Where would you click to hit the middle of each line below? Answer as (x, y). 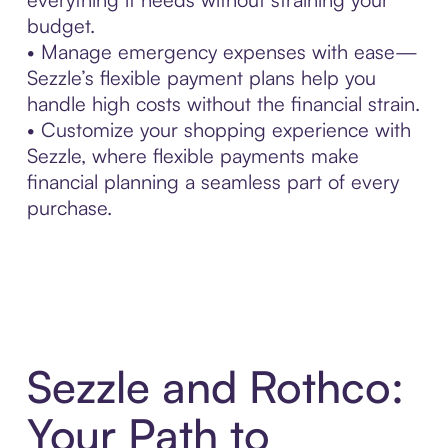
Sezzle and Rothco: (215, 387)
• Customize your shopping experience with (218, 129)
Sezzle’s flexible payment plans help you (201, 77)
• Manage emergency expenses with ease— (222, 51)
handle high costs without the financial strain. (223, 103)
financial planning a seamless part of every (212, 181)
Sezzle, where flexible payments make (192, 155)
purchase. (69, 207)
